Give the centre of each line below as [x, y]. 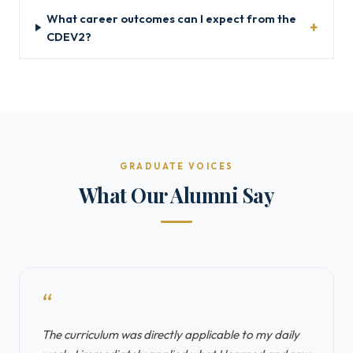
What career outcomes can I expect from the [172, 19]
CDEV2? [69, 37]
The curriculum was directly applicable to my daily [171, 334]
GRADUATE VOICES [176, 166]
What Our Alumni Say [176, 195]
